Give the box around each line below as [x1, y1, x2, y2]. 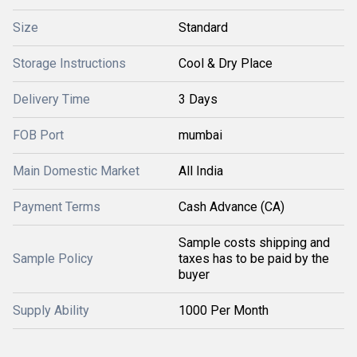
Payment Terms [13, 199, 100, 214]
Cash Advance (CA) [178, 199, 284, 214]
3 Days [178, 92, 218, 107]
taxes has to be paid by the [178, 251, 329, 266]
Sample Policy [13, 251, 93, 266]
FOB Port [13, 127, 64, 143]
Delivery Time [13, 92, 90, 107]
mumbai [178, 127, 222, 143]
